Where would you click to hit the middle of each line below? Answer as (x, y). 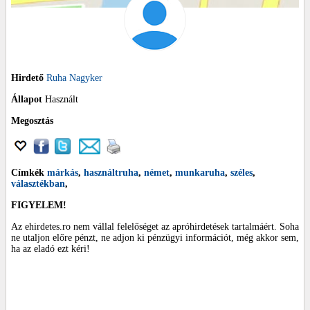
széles (241, 173)
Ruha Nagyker (74, 78)
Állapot (27, 100)
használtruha (111, 173)
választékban (38, 184)
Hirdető (27, 78)
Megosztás (32, 121)
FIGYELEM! (39, 206)
